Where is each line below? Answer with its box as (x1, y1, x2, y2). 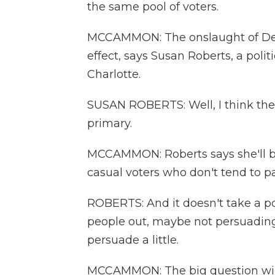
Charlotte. (87, 68, 141, 81)
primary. (87, 117, 132, 130)
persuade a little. (87, 233, 179, 247)
